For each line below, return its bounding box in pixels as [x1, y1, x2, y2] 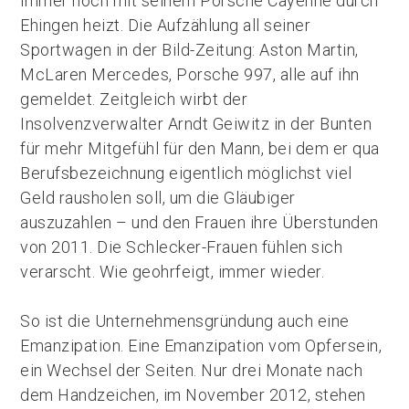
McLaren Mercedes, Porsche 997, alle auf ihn [20, 65, 360, 84]
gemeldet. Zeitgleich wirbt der [20, 89, 248, 109]
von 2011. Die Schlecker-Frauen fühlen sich [20, 237, 343, 257]
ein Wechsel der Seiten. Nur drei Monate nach [20, 361, 363, 380]
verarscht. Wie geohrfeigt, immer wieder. [20, 262, 325, 281]
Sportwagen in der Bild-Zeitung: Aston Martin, [20, 40, 359, 59]
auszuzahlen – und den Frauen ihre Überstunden [20, 213, 379, 232]
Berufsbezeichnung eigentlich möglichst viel [20, 163, 352, 183]
